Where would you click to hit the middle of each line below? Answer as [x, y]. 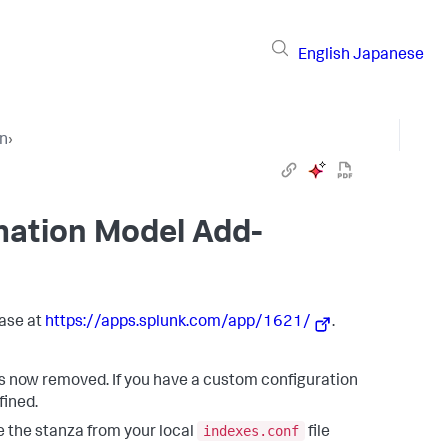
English [324, 55]
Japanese [388, 55]
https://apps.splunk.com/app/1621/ [178, 323]
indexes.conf [251, 430]
